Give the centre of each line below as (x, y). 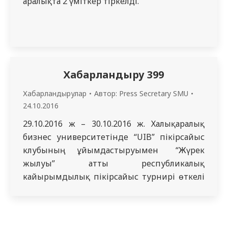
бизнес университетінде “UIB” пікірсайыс (114, 137)
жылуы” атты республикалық (114, 163)
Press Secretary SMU (154, 93)
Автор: (107, 93)
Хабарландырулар (55, 93)
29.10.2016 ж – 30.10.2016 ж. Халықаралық (114, 124)
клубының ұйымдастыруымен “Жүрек (114, 150)
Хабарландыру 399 (114, 75)
